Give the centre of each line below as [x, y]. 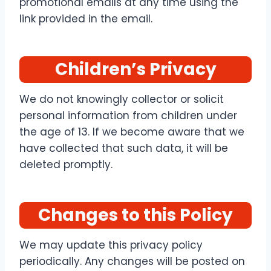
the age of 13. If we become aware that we [132, 132]
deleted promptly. [66, 165]
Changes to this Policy [135, 215]
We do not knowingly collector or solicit [122, 99]
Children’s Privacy [135, 69]
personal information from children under [128, 116]
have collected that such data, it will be [124, 148]
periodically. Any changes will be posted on [132, 261]
